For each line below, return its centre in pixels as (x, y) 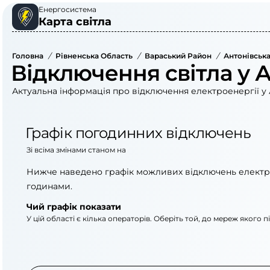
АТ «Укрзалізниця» (96, 240)
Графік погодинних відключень (138, 133)
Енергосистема (67, 9)
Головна (28, 56)
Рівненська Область (94, 56)
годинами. (49, 186)
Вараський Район (178, 56)
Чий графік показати (74, 207)
